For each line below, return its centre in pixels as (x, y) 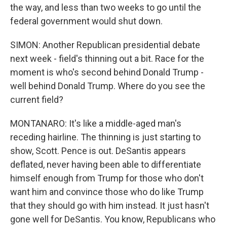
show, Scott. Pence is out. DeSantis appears (98, 151)
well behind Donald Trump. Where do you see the (108, 86)
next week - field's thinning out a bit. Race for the (107, 59)
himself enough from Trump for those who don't (107, 178)
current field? (37, 100)
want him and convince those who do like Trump (107, 192)
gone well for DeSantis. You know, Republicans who (113, 219)
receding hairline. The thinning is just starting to (105, 137)
